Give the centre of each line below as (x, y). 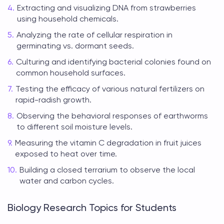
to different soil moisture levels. (74, 127)
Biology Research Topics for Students (92, 207)
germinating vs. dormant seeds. (75, 46)
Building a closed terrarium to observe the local (107, 170)
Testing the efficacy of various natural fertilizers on (110, 89)
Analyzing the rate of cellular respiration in (94, 35)
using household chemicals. (68, 19)
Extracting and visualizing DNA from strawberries (106, 8)
